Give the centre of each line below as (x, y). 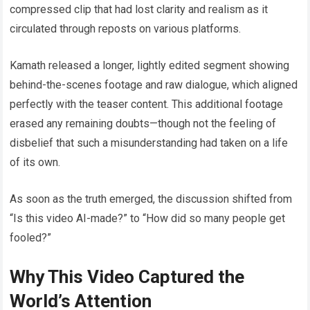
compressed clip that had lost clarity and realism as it (139, 10)
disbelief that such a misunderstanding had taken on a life (149, 143)
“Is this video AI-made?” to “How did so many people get (148, 219)
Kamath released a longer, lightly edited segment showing (150, 66)
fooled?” (31, 238)
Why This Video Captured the (127, 277)
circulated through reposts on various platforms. (126, 29)
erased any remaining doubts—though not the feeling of (143, 124)
